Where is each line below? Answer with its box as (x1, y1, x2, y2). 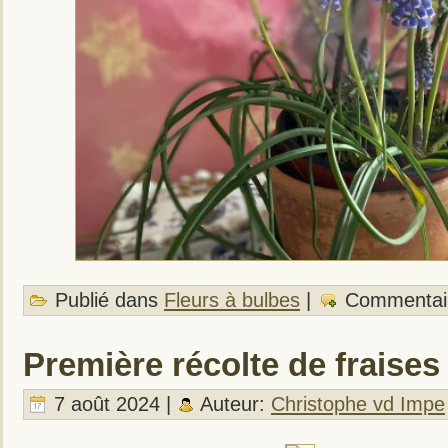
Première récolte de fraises (23, 346, 440, 384)
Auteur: (195, 392, 271, 415)
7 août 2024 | (48, 392, 177, 415)
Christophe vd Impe (271, 392, 445, 415)
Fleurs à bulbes (164, 288, 300, 311)
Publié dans (49, 288, 164, 311)
